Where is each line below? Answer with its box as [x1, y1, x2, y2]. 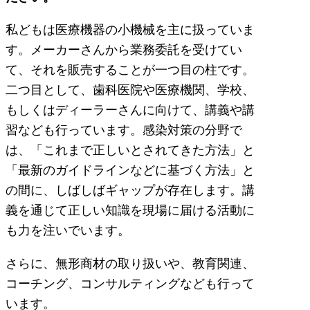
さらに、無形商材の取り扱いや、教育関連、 [6, 255, 255, 271]
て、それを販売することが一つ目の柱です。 [6, 62, 255, 77]
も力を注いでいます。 [6, 223, 130, 238]
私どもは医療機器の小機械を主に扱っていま [6, 22, 255, 37]
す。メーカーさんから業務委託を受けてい [6, 42, 242, 57]
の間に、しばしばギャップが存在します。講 [6, 183, 255, 198]
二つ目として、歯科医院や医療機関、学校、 [6, 82, 255, 98]
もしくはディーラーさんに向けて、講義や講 [6, 102, 255, 118]
